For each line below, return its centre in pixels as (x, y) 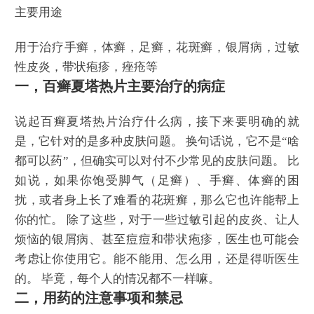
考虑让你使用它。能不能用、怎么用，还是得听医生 (157, 259)
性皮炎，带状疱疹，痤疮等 (86, 67)
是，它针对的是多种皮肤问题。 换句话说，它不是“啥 (157, 141)
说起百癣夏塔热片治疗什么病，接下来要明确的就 (157, 121)
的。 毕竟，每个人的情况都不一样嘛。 (117, 278)
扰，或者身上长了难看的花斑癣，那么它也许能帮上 (157, 200)
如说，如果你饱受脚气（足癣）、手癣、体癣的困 (157, 180)
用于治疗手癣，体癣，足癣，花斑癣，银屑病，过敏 (157, 48)
